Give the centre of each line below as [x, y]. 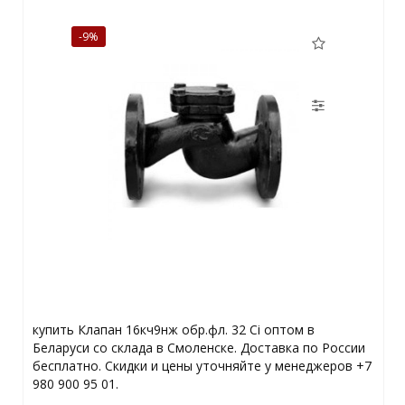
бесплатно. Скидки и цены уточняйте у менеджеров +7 [202, 366]
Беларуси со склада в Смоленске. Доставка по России [198, 348]
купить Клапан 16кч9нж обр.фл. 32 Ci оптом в [173, 330]
